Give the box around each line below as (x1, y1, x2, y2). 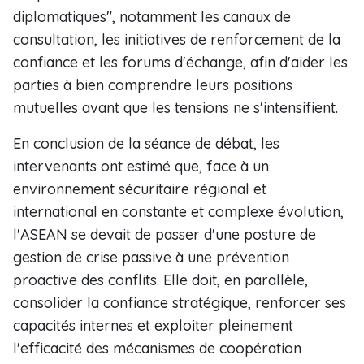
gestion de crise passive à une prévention (13, 248, 289, 266)
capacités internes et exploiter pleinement (13, 316, 293, 335)
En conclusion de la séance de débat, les (13, 134, 279, 153)
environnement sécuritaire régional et (13, 180, 266, 198)
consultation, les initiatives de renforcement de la (13, 30, 340, 49)
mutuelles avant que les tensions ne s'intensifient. (13, 98, 338, 117)
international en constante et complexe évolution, (13, 202, 344, 221)
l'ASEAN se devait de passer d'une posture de (13, 225, 316, 244)
